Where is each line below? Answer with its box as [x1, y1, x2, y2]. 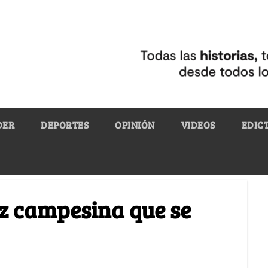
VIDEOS [181, 118, 215, 131]
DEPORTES [41, 118, 89, 131]
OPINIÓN [115, 118, 155, 131]
